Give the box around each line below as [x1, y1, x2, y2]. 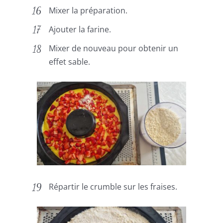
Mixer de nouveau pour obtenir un [49, 43, 179, 54]
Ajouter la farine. [49, 23, 111, 35]
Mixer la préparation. [49, 4, 128, 16]
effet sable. [49, 56, 91, 68]
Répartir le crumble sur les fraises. [49, 181, 178, 193]
